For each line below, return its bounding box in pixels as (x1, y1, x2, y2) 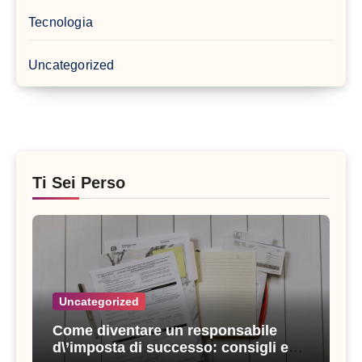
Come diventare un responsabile (53, 322, 277, 339)
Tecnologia (28, 15, 93, 29)
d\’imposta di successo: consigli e (53, 339, 288, 356)
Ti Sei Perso (32, 173, 125, 192)
